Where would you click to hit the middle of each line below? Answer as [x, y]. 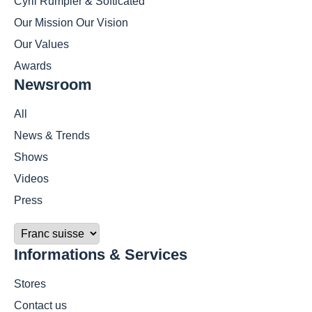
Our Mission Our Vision [71, 23]
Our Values [41, 45]
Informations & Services [101, 255]
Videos [31, 179]
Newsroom [53, 85]
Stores [30, 284]
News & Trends [52, 136]
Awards [33, 66]
